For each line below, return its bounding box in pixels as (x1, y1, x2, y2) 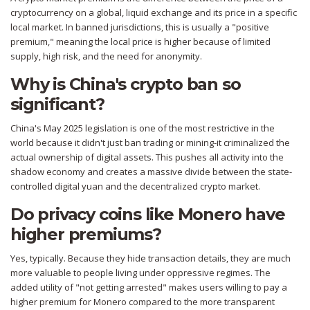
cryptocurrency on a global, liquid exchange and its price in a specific (10, 6, 297, 19)
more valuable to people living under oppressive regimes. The (10, 266, 271, 280)
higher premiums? (10, 224, 161, 245)
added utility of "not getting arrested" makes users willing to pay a (10, 281, 287, 294)
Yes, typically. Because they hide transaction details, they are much (10, 252, 291, 265)
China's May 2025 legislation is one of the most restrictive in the (10, 122, 275, 135)
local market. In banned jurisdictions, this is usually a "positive (10, 21, 269, 34)
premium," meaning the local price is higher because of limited (10, 35, 271, 48)
